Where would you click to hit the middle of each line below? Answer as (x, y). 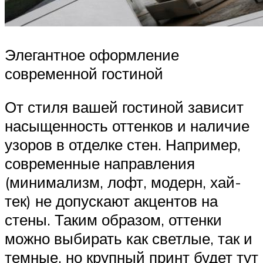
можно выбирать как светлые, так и (129, 239)
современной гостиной (84, 73)
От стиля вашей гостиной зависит (124, 107)
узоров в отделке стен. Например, (123, 145)
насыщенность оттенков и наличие (127, 126)
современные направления (100, 163)
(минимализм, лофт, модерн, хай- (123, 182)
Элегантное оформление (92, 54)
